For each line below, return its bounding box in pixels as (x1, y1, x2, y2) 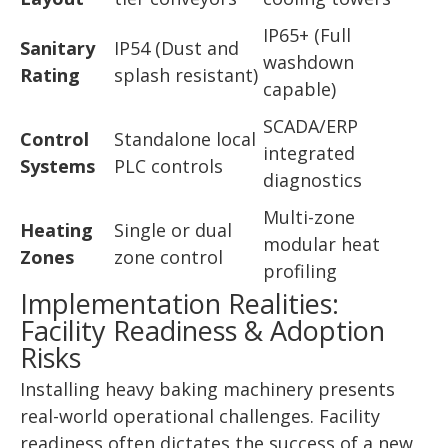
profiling (263, 259, 337, 284)
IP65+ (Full (263, 23, 351, 48)
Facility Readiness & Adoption (20, 312, 385, 350)
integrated (263, 141, 355, 166)
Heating (20, 218, 93, 243)
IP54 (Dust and (114, 36, 239, 61)
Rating (20, 63, 80, 88)
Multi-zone (263, 205, 355, 230)
